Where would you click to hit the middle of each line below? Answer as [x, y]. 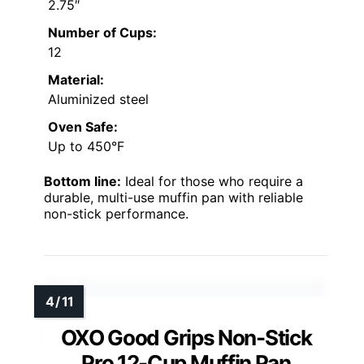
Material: [76, 80]
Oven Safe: [83, 127]
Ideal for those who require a [212, 182]
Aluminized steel [98, 100]
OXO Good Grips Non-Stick [186, 338]
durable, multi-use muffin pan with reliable [173, 198]
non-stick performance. [116, 214]
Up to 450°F [86, 147]
